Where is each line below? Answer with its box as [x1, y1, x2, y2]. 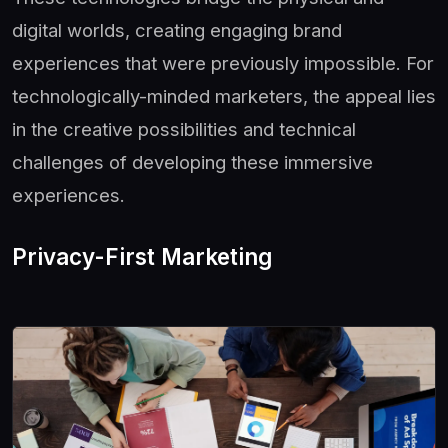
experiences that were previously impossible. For [12, 51, 434, 74]
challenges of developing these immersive [12, 150, 373, 173]
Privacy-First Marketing [12, 242, 272, 270]
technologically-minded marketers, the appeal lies [12, 84, 436, 107]
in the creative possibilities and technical [12, 117, 356, 140]
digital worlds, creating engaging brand [12, 18, 342, 41]
